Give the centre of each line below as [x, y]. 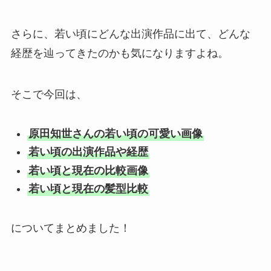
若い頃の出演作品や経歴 [88, 152]
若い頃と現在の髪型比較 [88, 189]
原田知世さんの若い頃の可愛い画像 [115, 133]
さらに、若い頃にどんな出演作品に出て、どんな [130, 34]
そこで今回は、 [49, 95]
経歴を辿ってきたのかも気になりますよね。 [119, 54]
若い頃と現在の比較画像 [88, 170]
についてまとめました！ [70, 228]
